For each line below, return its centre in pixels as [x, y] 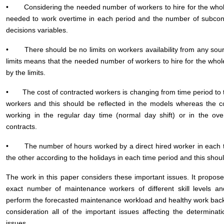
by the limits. [26, 72]
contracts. [21, 126]
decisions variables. [37, 30]
